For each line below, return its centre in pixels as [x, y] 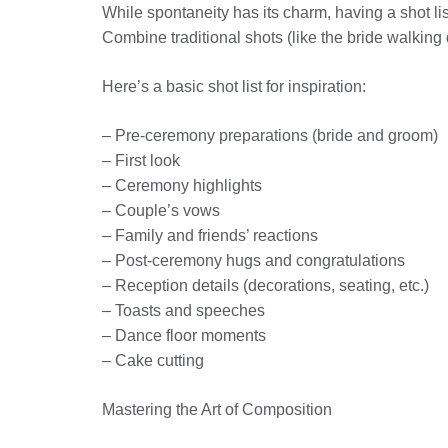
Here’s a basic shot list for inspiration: [234, 86]
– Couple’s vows [161, 210]
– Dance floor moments [184, 335]
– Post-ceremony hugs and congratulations [253, 260]
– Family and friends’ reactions [210, 235]
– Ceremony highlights [182, 185]
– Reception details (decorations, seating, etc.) [265, 285]
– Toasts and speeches [183, 310]
